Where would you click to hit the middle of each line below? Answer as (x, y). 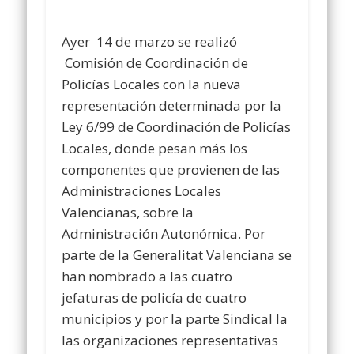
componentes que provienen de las (171, 170)
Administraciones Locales (142, 191)
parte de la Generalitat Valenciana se (177, 255)
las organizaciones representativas (170, 341)
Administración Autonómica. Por (164, 234)
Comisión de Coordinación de (155, 63)
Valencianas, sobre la (128, 213)
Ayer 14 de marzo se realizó (150, 42)
